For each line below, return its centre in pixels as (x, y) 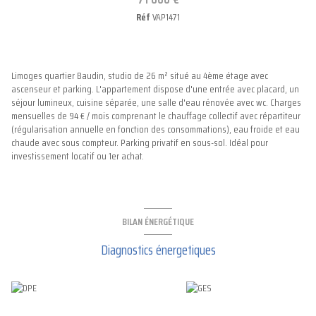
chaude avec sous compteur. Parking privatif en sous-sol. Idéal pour (140, 143)
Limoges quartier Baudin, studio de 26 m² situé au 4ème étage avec (140, 76)
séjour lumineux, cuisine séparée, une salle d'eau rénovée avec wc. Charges (156, 103)
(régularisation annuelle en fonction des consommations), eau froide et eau (156, 129)
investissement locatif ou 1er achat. (78, 156)
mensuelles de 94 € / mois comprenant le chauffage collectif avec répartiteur (156, 116)
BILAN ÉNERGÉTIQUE (158, 221)
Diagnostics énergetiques (158, 250)
